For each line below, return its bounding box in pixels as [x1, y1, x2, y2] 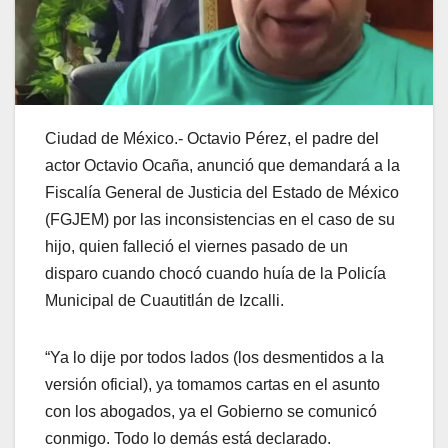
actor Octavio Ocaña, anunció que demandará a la [45, 157, 400, 175]
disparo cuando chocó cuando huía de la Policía [45, 265, 386, 283]
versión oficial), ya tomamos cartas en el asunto [45, 376, 380, 394]
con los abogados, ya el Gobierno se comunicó [45, 403, 377, 421]
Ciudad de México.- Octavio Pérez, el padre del [45, 130, 379, 148]
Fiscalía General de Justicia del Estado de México [45, 184, 399, 202]
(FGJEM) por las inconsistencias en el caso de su [45, 211, 395, 229]
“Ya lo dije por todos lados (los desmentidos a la [45, 349, 384, 367]
